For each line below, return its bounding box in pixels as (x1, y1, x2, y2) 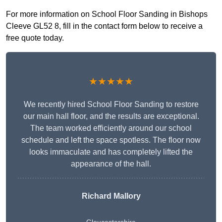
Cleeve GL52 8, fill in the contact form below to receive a (6, 22, 203, 31)
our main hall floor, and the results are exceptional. (23, 112, 199, 121)
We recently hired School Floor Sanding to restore (23, 100, 199, 109)
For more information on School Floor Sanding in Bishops (6, 10, 208, 19)
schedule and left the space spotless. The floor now (21, 136, 201, 145)
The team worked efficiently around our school (30, 124, 192, 133)
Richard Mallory (81, 192, 141, 201)
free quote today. (6, 34, 64, 43)
